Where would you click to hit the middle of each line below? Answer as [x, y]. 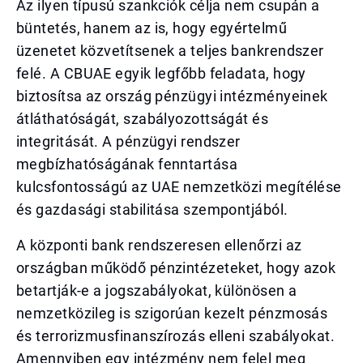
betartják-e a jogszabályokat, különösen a [157, 290]
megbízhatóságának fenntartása [127, 164]
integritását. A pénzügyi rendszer [128, 141]
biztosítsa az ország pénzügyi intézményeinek [172, 96]
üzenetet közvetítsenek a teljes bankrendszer [170, 51]
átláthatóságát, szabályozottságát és [143, 119]
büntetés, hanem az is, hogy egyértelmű [152, 28]
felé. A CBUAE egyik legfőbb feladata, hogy [161, 73]
